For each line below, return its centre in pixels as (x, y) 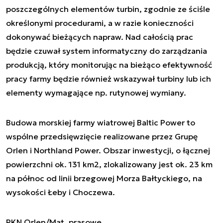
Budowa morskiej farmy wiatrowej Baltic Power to (101, 122)
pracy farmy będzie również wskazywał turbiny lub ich (109, 78)
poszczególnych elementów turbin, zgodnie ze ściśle (108, 9)
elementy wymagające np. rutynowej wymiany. (96, 92)
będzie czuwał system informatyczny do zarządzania (107, 51)
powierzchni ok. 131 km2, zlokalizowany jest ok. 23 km (109, 164)
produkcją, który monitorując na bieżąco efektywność (109, 64)
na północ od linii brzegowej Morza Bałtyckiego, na (104, 178)
